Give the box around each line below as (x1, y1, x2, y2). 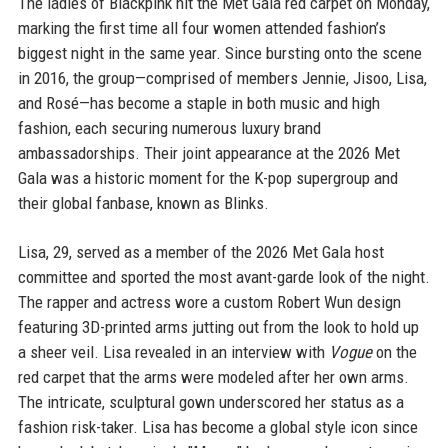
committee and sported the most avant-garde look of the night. (17, 267, 430, 287)
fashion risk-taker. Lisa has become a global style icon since (17, 417, 418, 437)
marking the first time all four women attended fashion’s (17, 18, 386, 38)
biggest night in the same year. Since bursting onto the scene (17, 43, 422, 63)
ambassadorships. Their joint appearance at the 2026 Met (17, 143, 400, 163)
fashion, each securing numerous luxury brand (17, 118, 321, 138)
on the (371, 342, 417, 362)
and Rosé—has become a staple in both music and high (17, 93, 380, 113)
